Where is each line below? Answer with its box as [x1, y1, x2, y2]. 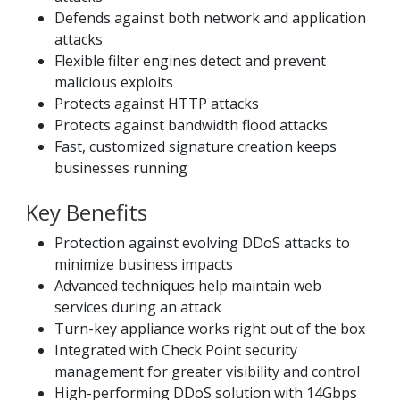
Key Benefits [26, 197, 147, 228]
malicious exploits [54, 72, 173, 93]
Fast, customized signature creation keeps [54, 137, 337, 157]
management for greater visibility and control [54, 362, 360, 382]
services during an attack [54, 297, 221, 318]
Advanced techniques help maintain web [54, 276, 321, 296]
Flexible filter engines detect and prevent [54, 51, 326, 71]
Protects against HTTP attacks [54, 94, 259, 114]
